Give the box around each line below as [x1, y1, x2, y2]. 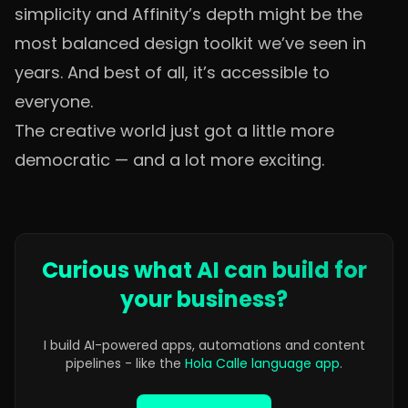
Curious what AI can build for [41, 255, 367, 285]
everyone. [15, 90, 93, 113]
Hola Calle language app [185, 354, 340, 372]
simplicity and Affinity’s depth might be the [15, 3, 362, 25]
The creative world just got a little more [15, 119, 334, 142]
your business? [120, 284, 288, 314]
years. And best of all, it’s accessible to [15, 61, 330, 84]
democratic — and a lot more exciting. [15, 148, 324, 171]
